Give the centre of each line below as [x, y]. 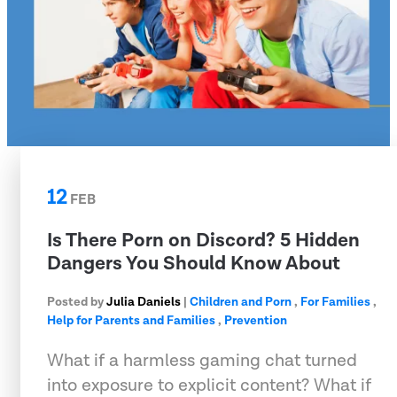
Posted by [77, 302]
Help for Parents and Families [131, 320]
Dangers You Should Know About [194, 263]
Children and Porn [241, 302]
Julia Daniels [144, 302]
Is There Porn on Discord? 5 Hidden [203, 240]
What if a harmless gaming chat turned [202, 360]
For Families [335, 302]
